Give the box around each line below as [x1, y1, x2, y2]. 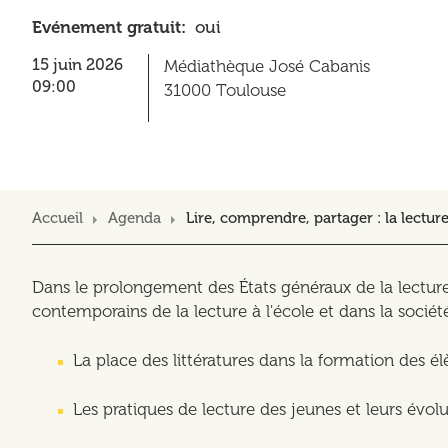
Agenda [108, 209, 161, 228]
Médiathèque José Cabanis [164, 55, 370, 76]
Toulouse [216, 79, 286, 100]
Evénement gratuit [32, 16, 181, 37]
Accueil [32, 209, 83, 228]
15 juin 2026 [32, 54, 123, 74]
